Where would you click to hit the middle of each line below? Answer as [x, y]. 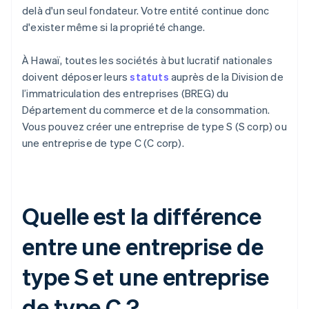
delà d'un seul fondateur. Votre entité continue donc [146, 11]
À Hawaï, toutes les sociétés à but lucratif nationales [147, 60]
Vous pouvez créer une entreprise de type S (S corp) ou [154, 127]
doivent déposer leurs [76, 77]
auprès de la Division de [226, 77]
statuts [149, 77]
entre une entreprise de [143, 246]
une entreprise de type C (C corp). [103, 143]
